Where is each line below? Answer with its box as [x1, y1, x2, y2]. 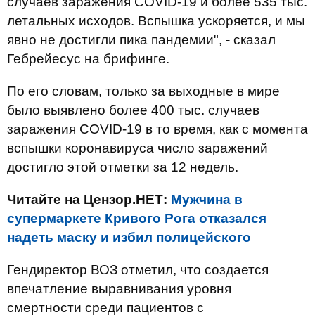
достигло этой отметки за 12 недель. [7, 160, 238, 174]
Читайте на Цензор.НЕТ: [7, 192, 167, 207]
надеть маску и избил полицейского [7, 230, 251, 245]
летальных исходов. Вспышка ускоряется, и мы [7, 13, 305, 28]
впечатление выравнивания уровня [7, 281, 231, 296]
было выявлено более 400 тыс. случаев [7, 103, 259, 117]
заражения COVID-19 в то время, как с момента [7, 122, 308, 136]
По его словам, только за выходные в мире [7, 84, 280, 98]
